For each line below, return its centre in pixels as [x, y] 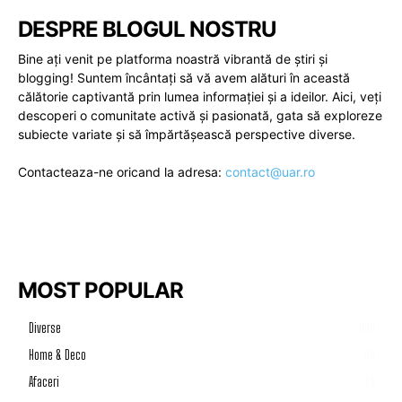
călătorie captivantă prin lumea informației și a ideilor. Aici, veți [200, 96]
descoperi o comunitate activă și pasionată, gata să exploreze [200, 115]
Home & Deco [57, 354]
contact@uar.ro [270, 171]
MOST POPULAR [100, 290]
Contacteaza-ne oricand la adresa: [122, 171]
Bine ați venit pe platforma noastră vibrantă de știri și [173, 58]
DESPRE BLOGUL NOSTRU [147, 29]
